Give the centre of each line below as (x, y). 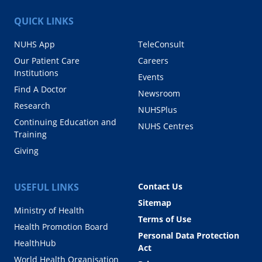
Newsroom (159, 93)
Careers (153, 60)
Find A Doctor (40, 89)
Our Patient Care (47, 60)
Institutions (36, 73)
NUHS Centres (166, 126)
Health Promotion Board (61, 226)
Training (30, 134)
